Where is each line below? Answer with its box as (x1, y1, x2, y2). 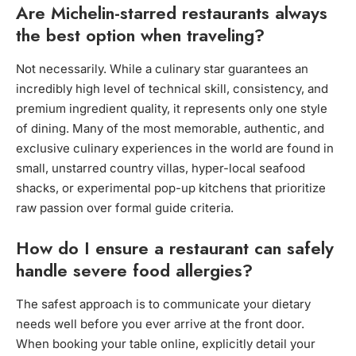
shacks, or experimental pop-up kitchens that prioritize (16, 180, 326, 196)
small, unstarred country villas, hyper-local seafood (16, 161, 305, 176)
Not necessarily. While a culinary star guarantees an (16, 61, 308, 77)
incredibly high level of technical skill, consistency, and (16, 81, 328, 97)
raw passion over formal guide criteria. (16, 200, 234, 216)
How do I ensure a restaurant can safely (16, 235, 334, 261)
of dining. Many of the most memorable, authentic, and (16, 121, 324, 137)
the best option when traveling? (16, 22, 265, 48)
